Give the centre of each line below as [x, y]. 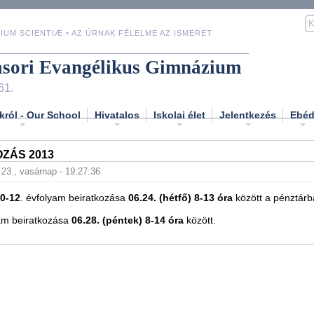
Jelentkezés [248, 115]
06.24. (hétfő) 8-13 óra [180, 198]
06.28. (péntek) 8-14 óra [128, 221]
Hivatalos [117, 115]
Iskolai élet [179, 115]
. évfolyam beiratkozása [74, 198]
